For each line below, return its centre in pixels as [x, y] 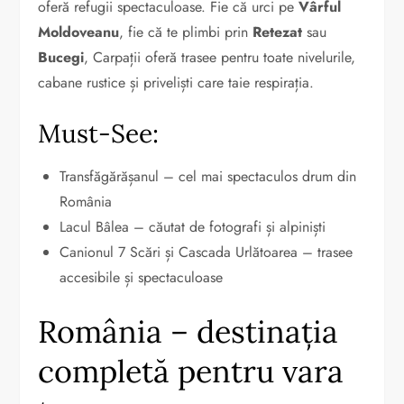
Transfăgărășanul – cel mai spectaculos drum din [208, 176]
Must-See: [99, 133]
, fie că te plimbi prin [186, 32]
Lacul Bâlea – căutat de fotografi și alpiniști [193, 226]
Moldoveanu [79, 32]
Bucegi [61, 57]
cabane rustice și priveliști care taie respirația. [176, 82]
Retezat [278, 32]
